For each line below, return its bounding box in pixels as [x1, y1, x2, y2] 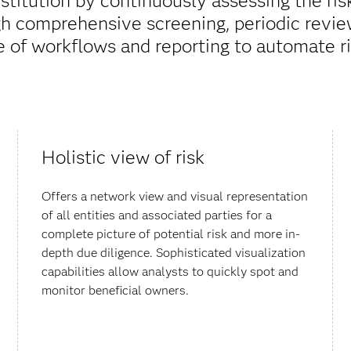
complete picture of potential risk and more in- [42, 226, 301, 241]
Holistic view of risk [42, 145, 205, 168]
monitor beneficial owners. [42, 282, 190, 298]
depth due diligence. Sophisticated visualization [42, 244, 306, 260]
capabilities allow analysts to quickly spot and [42, 263, 299, 279]
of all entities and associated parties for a [42, 207, 273, 223]
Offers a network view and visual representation [42, 188, 309, 204]
